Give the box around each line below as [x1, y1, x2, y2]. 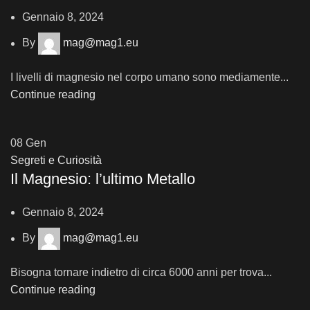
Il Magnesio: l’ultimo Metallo [10, 170, 195, 188]
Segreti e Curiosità [10, 154, 102, 167]
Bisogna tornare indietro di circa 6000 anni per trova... [10, 266, 272, 279]
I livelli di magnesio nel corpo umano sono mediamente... [10, 71, 289, 84]
